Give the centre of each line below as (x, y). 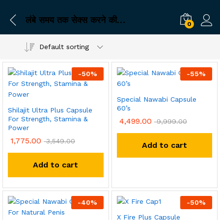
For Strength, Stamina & (48, 119)
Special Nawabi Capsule (156, 99)
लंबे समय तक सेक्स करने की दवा (121, 20)
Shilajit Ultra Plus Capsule (50, 110)
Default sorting (64, 47)
